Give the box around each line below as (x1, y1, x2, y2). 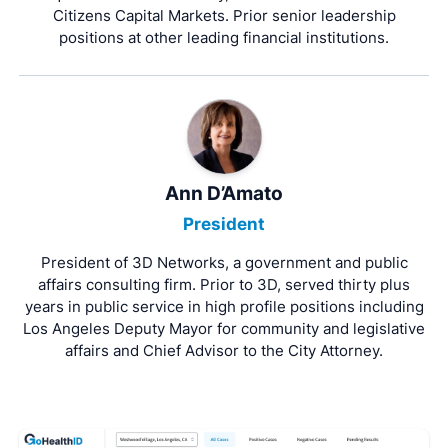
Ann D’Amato (165, 182, 283, 206)
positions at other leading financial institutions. (59, 27, 389, 47)
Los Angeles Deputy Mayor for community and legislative (23, 318, 425, 338)
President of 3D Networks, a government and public (40, 252, 408, 272)
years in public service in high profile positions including (24, 296, 424, 316)
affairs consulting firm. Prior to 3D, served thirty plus (38, 274, 410, 294)
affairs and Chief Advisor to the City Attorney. (65, 340, 383, 360)
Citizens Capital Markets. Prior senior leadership (52, 5, 396, 25)
